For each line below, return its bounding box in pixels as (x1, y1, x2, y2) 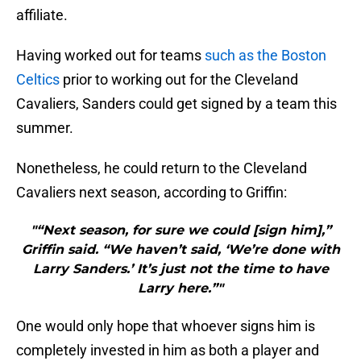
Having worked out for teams (16, 47, 205, 64)
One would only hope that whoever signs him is (16, 317, 315, 335)
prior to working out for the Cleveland (60, 71, 298, 89)
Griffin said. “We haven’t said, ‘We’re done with (21, 242, 340, 258)
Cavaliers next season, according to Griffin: (16, 184, 287, 201)
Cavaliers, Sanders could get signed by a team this (16, 95, 337, 113)
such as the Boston (205, 47, 326, 64)
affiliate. (16, 6, 68, 24)
